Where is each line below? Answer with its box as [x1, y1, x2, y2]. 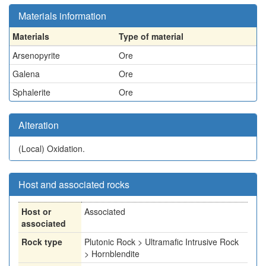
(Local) [18, 142, 47, 154]
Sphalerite [12, 86, 50, 98]
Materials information [18, 9, 106, 23]
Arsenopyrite [12, 49, 60, 61]
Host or [21, 205, 51, 217]
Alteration [18, 118, 59, 132]
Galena [12, 68, 40, 80]
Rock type [21, 236, 62, 248]
